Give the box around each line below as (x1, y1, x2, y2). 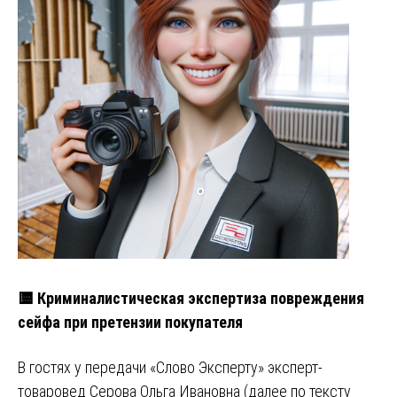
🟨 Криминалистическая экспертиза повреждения (18, 289, 364, 308)
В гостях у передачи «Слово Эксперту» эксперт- (18, 358, 323, 378)
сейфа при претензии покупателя (18, 313, 243, 332)
